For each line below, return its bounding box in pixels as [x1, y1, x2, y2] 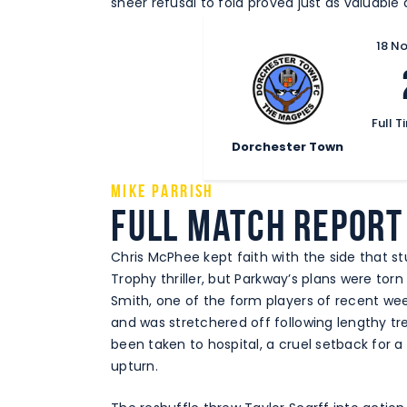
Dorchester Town [232, 137, 344, 155]
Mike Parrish [111, 180, 214, 201]
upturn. [111, 356, 158, 375]
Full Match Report [111, 201, 403, 250]
